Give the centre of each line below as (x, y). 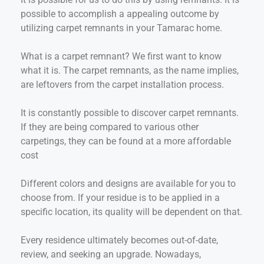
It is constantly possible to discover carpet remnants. (130, 113)
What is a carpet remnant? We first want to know (121, 56)
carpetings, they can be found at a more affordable (126, 141)
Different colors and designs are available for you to (128, 183)
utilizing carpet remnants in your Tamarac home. (121, 28)
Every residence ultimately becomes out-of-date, (119, 240)
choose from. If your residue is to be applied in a (120, 197)
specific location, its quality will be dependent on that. (131, 212)
